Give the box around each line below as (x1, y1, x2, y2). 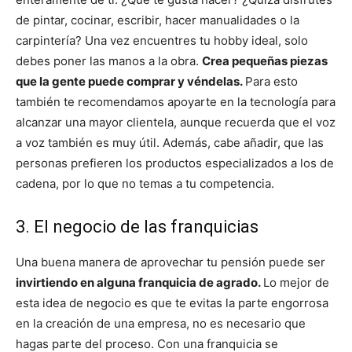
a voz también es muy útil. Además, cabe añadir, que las (16, 135, 324, 151)
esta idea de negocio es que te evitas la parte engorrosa (16, 295, 328, 311)
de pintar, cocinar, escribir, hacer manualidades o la (16, 13, 299, 28)
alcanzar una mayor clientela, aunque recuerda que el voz (16, 115, 335, 130)
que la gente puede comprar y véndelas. (16, 74, 245, 90)
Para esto (245, 74, 298, 90)
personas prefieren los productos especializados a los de (16, 156, 334, 171)
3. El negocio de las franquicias (16, 217, 258, 237)
